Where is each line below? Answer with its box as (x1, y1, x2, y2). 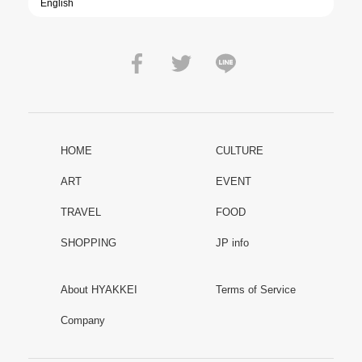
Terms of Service (215, 284, 296, 297)
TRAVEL (61, 206, 101, 219)
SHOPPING (61, 237, 116, 250)
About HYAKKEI (61, 284, 137, 297)
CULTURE (215, 145, 263, 158)
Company (61, 314, 105, 327)
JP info (215, 237, 249, 250)
